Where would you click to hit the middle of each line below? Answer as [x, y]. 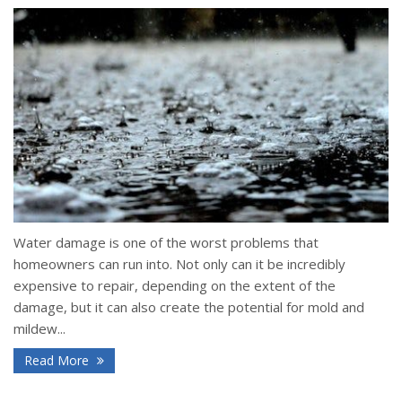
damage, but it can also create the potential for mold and [189, 307]
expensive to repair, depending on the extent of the [175, 286]
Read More [58, 361]
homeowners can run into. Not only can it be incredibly [179, 264]
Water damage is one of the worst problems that [166, 243]
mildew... [39, 329]
